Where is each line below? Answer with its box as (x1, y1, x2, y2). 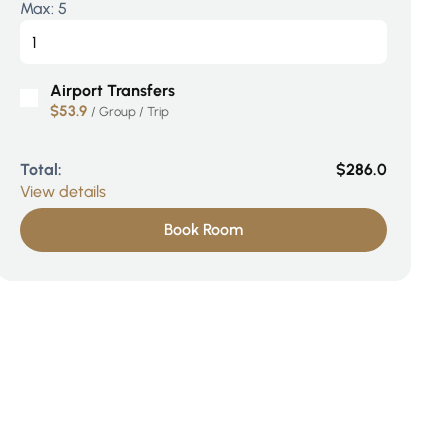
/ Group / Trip (91, 104, 170, 119)
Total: (20, 160, 63, 179)
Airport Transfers (50, 81, 176, 100)
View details (20, 182, 107, 201)
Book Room (164, 220, 244, 239)
